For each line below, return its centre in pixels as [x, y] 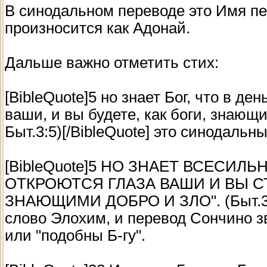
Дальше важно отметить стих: [112, 62]
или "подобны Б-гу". [75, 235]
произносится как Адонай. [97, 28]
